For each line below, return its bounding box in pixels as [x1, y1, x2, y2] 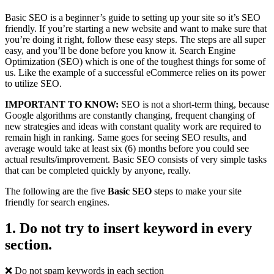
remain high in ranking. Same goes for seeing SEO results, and [5, 132, 246, 143]
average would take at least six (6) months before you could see [5, 143, 249, 154]
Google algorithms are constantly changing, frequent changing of [5, 110, 255, 121]
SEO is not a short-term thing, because [119, 99, 269, 110]
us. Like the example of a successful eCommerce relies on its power [5, 67, 265, 78]
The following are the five [5, 186, 108, 197]
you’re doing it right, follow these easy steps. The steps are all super [5, 34, 265, 45]
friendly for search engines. [5, 197, 109, 208]
